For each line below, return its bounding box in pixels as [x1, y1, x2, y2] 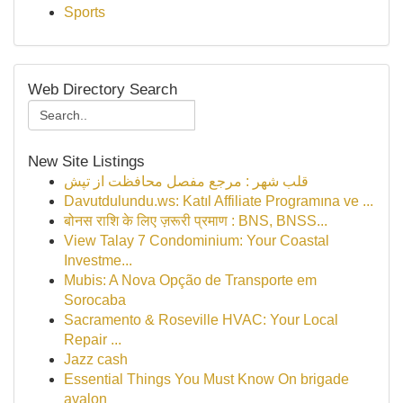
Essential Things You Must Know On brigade [64, 372, 349, 387]
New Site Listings [28, 152, 145, 170]
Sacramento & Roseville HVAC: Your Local [64, 312, 338, 327]
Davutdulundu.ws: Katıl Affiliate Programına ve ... [64, 193, 373, 209]
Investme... [64, 253, 132, 268]
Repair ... [64, 332, 121, 347]
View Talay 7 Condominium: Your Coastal [64, 233, 329, 248]
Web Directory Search [28, 80, 177, 98]
